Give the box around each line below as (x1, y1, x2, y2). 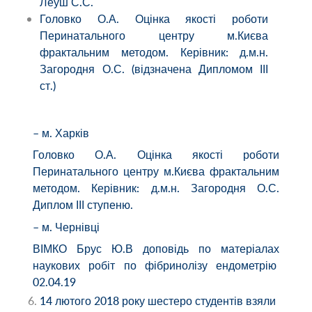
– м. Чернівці (32, 219, 100, 235)
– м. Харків (32, 125, 89, 141)
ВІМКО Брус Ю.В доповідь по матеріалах (32, 240, 280, 256)
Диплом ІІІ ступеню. (32, 197, 133, 213)
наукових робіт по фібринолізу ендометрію (32, 257, 280, 273)
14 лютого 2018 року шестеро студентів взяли (40, 293, 276, 309)
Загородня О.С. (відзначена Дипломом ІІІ (40, 61, 269, 77)
